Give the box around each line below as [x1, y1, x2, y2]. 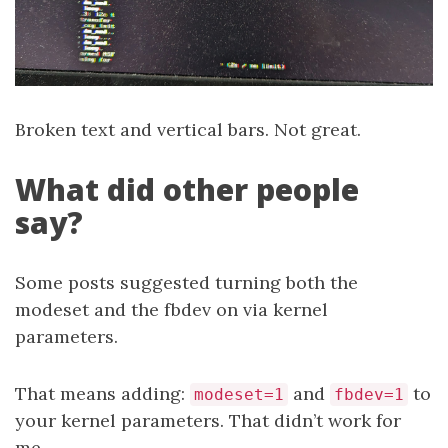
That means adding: [15, 381, 190, 405]
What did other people [15, 168, 359, 210]
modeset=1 [194, 384, 284, 404]
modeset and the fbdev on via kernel [15, 297, 328, 321]
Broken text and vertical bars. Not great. [15, 117, 361, 141]
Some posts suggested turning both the [15, 270, 358, 294]
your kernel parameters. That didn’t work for [15, 408, 401, 432]
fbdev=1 [334, 384, 404, 404]
